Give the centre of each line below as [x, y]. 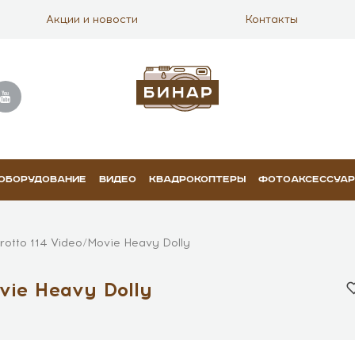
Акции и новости [92, 19]
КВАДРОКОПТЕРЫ [197, 179]
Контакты [271, 19]
